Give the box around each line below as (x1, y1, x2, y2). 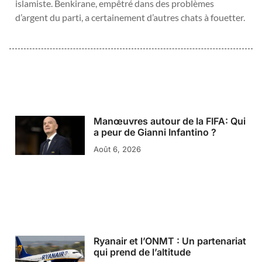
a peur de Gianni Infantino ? (93, 126, 216, 138)
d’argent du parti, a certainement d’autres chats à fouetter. (15, 12, 245, 23)
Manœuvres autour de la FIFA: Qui (93, 115, 246, 127)
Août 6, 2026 (93, 144, 141, 154)
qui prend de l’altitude (93, 246, 191, 258)
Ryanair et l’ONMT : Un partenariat (93, 235, 246, 247)
